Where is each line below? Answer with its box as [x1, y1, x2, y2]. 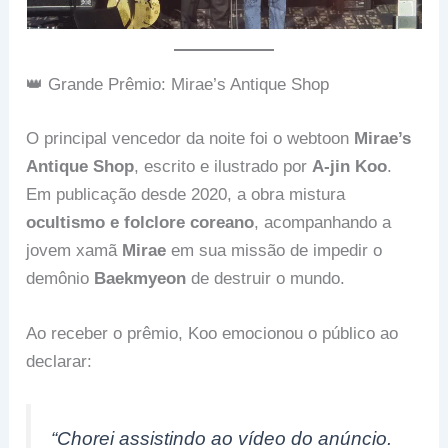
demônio [26, 268, 95, 288]
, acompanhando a [254, 212, 392, 232]
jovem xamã [26, 240, 123, 260]
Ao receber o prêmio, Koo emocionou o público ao [26, 323, 399, 343]
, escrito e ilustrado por [134, 156, 313, 176]
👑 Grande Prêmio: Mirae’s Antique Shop [26, 75, 330, 94]
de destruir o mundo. [186, 268, 346, 288]
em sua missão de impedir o [166, 240, 383, 260]
